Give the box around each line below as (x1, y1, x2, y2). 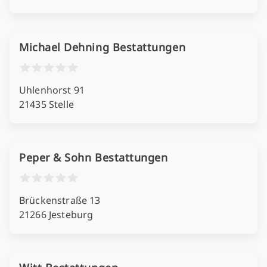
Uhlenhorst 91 (19, 83, 85, 97)
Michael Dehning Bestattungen (19, 40, 186, 54)
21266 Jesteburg (19, 208, 94, 221)
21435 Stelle (19, 98, 74, 111)
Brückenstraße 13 (19, 194, 101, 207)
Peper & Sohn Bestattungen (19, 150, 168, 164)
